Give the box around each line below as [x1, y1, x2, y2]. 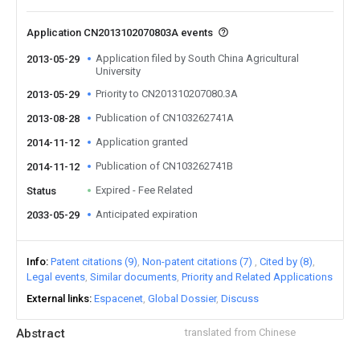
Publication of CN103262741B [96, 160, 233, 172]
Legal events [27, 271, 85, 283]
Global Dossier [148, 292, 216, 305]
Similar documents [90, 271, 177, 283]
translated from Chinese [185, 326, 296, 338]
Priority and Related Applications [182, 271, 333, 283]
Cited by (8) [260, 256, 313, 268]
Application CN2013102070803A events [27, 27, 215, 39]
